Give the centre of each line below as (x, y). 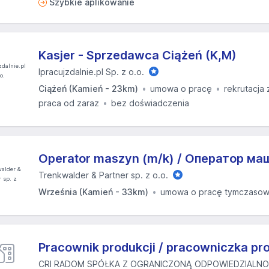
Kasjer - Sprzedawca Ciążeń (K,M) (138, 55)
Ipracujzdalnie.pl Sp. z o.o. (91, 72)
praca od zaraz (69, 103)
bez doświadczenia (150, 103)
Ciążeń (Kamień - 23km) (88, 89)
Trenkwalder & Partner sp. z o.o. (103, 175)
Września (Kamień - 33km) (93, 192)
